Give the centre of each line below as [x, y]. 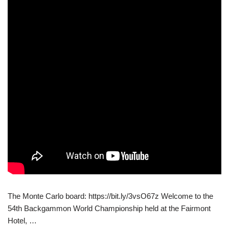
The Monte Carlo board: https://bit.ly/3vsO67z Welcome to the [110, 196]
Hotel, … [22, 220]
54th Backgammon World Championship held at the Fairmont [109, 208]
